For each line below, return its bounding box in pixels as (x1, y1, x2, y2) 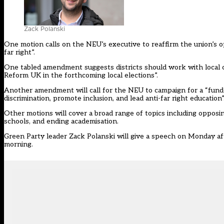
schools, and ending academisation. (4, 117, 118, 126)
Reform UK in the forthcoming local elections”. (4, 71, 158, 80)
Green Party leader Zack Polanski (4, 132, 117, 141)
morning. (4, 140, 33, 149)
